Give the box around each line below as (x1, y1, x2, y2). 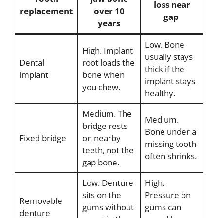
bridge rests (82, 120, 127, 131)
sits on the (82, 189, 121, 200)
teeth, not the (82, 145, 134, 156)
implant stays (145, 75, 195, 87)
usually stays (145, 51, 193, 62)
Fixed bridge (19, 132, 66, 144)
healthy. (145, 88, 175, 99)
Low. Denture (82, 177, 133, 188)
